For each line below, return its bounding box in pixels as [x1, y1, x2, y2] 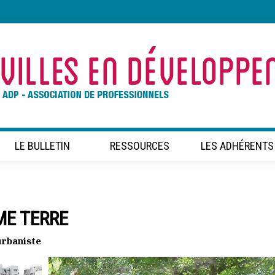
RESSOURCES [110, 139, 170, 152]
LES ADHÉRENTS [200, 139, 274, 152]
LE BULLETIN [15, 139, 71, 152]
